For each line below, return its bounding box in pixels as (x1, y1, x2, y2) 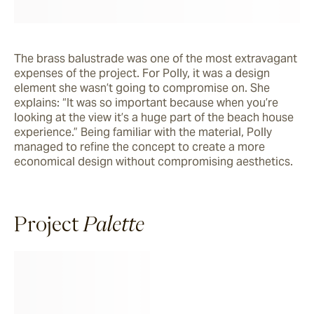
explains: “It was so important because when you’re (14, 95, 278, 110)
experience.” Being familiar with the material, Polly (14, 124, 272, 139)
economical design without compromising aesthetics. (14, 153, 296, 169)
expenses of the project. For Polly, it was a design (14, 65, 270, 81)
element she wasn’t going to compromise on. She (14, 80, 270, 95)
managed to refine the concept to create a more (14, 139, 265, 154)
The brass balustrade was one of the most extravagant (14, 50, 297, 66)
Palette (83, 213, 144, 233)
